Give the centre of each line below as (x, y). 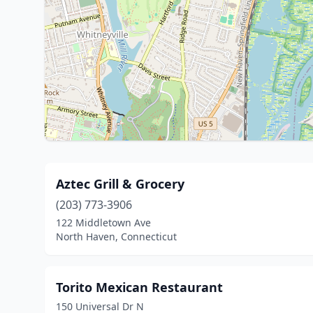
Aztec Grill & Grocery (120, 184)
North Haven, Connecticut (116, 236)
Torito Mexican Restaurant (139, 287)
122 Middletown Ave (103, 223)
